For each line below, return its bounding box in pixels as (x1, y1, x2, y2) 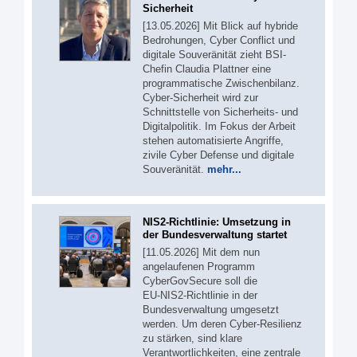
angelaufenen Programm (143, 260, 255, 273)
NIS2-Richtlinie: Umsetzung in (143, 215, 291, 228)
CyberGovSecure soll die (143, 274, 257, 287)
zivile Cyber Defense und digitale (143, 149, 294, 162)
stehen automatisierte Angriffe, (143, 135, 284, 147)
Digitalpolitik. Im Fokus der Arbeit (143, 120, 296, 133)
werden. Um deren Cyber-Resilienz (143, 317, 302, 330)
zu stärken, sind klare (143, 331, 242, 344)
